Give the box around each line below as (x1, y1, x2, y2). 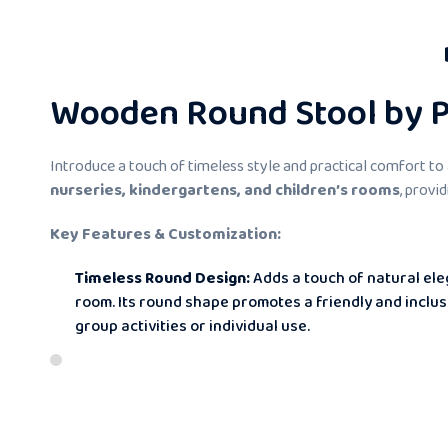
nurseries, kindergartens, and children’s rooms (50, 177, 400, 203)
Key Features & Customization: (50, 221, 281, 247)
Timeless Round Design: (75, 265, 250, 291)
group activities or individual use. (75, 313, 310, 339)
